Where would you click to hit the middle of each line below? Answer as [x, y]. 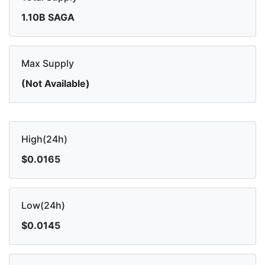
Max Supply [48, 64]
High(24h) [44, 139]
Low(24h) [43, 206]
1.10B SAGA [48, 17]
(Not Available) [56, 84]
